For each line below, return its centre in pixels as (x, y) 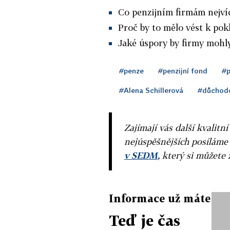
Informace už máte (160, 198)
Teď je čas (145, 220)
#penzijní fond (183, 70)
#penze (131, 70)
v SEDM (141, 155)
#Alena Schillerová (151, 90)
